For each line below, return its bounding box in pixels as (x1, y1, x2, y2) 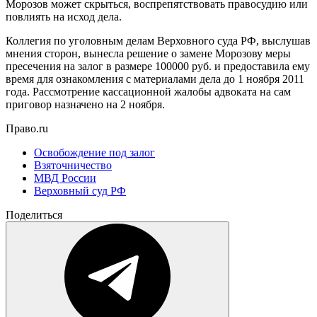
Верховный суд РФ (34, 184, 126, 197)
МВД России (34, 171, 96, 184)
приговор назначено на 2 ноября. (6, 98, 165, 110)
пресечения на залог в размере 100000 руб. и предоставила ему (6, 59, 310, 72)
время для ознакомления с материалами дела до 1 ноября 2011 (6, 72, 304, 85)
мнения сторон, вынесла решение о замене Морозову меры (6, 47, 291, 59)
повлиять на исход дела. (6, 10, 122, 23)
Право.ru (6, 122, 48, 134)
